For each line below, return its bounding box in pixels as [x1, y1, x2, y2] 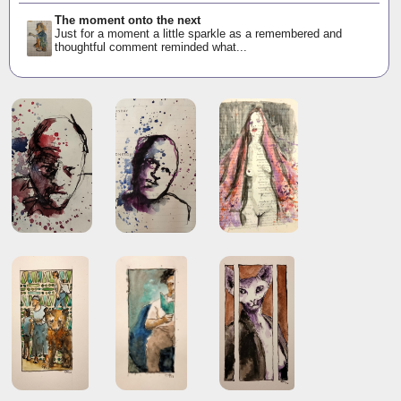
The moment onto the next [55, 13, 201, 27]
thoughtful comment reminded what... [55, 39, 248, 54]
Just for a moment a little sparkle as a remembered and [55, 26, 343, 40]
